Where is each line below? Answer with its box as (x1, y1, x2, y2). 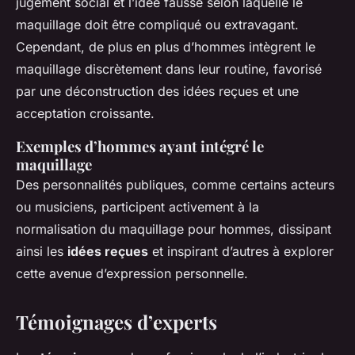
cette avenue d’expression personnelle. (16, 265, 248, 282)
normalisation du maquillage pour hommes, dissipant (16, 221, 331, 238)
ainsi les (16, 243, 67, 260)
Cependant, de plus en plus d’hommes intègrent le (16, 39, 315, 55)
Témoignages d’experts (16, 309, 217, 335)
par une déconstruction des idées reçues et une (16, 83, 299, 100)
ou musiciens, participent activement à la (16, 199, 259, 216)
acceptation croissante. (16, 105, 155, 122)
